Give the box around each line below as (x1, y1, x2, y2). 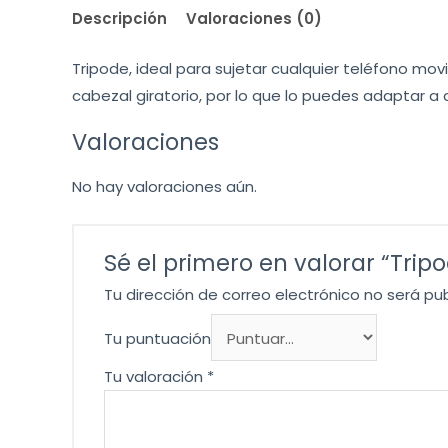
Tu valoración (104, 366, 207, 388)
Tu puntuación (104, 328, 211, 350)
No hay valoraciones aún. (72, 176, 257, 198)
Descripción (72, 8, 167, 30)
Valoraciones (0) (186, 8, 322, 30)
